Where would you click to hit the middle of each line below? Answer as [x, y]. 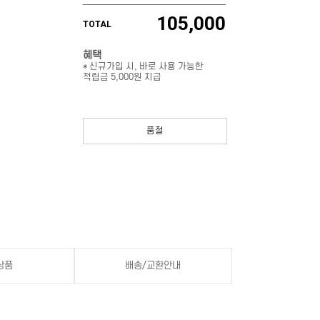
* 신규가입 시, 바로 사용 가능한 [143, 66]
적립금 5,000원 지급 [122, 77]
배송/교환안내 [152, 265]
